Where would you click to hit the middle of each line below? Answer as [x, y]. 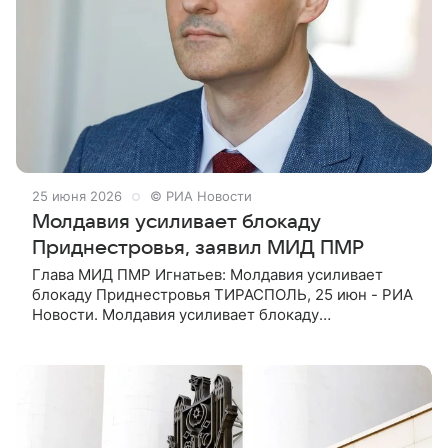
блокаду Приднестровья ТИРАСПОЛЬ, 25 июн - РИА [222, 295]
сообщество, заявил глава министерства [181, 355]
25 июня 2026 [77, 196]
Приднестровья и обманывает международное [204, 335]
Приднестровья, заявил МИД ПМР [198, 248]
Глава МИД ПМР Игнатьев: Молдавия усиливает [207, 275]
